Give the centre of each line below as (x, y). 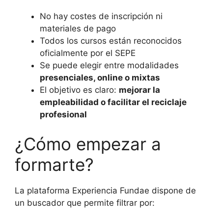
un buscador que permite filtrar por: (85, 203)
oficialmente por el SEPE (88, 53)
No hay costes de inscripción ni (101, 16)
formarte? (54, 164)
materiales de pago (78, 29)
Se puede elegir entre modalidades (109, 66)
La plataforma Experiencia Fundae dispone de (105, 190)
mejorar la (139, 90)
